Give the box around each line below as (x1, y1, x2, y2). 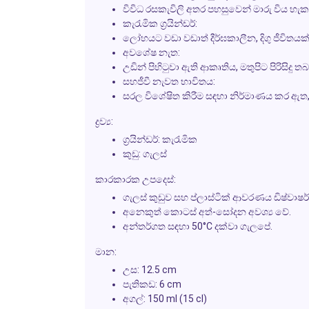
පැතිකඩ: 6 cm (122, 278, 181, 290)
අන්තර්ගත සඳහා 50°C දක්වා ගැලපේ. (122, 220, 272, 232)
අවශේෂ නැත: (122, 46, 180, 58)
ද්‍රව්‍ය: (94, 115, 113, 127)
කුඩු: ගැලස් (122, 148, 167, 159)
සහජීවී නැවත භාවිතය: (122, 75, 215, 87)
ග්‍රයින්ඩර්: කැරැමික (122, 133, 197, 145)
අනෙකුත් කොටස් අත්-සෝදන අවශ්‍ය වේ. (122, 206, 291, 217)
